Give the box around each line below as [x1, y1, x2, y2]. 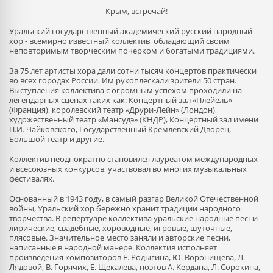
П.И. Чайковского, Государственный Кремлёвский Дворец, [9, 124, 231, 135]
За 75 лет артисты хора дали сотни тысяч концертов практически [9, 65, 257, 76]
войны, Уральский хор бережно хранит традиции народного [9, 203, 241, 214]
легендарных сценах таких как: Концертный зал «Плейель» [9, 94, 232, 105]
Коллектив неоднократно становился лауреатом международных [9, 154, 258, 165]
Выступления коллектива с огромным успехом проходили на [9, 85, 242, 96]
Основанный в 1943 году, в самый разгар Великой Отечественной [9, 193, 258, 204]
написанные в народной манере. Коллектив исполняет [9, 242, 217, 253]
